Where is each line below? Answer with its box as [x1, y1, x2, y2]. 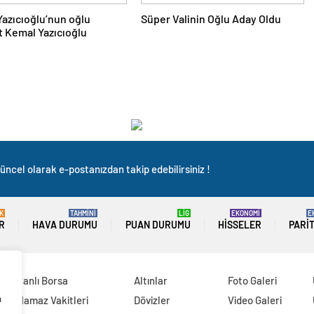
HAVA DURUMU [32, 219, 98, 231]
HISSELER [217, 219, 261, 231]
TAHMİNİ [70, 209, 97, 217]
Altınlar [134, 274, 168, 287]
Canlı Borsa [16, 274, 68, 287]
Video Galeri [228, 294, 282, 306]
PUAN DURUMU [125, 219, 191, 231]
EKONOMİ [231, 209, 260, 217]
